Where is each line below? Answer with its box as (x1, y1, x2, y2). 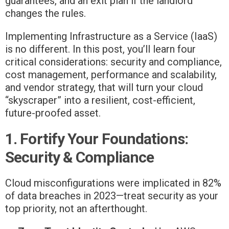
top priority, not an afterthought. (5, 202, 147, 215)
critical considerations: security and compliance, (5, 56, 222, 68)
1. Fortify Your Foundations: (5, 130, 188, 148)
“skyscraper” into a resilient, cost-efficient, (5, 94, 195, 107)
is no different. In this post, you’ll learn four (5, 43, 196, 56)
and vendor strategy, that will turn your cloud (5, 81, 203, 94)
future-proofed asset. (5, 107, 101, 120)
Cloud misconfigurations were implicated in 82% (5, 177, 221, 190)
